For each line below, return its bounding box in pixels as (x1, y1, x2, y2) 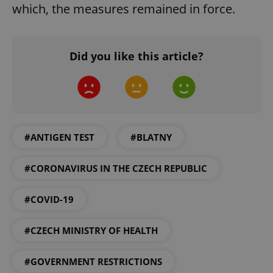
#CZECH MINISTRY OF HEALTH (24, 224, 158, 237)
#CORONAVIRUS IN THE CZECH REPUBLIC (24, 162, 207, 175)
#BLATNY (130, 131, 172, 144)
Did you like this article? (69, 49, 204, 64)
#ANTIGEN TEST (24, 131, 94, 144)
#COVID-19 (24, 193, 74, 206)
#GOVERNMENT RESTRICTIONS (24, 255, 162, 268)
